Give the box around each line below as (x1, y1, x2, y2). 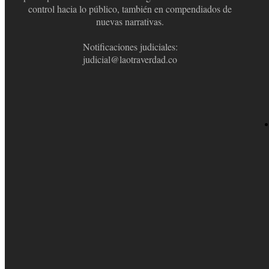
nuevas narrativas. (96, 14, 165, 28)
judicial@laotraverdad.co (83, 52, 178, 65)
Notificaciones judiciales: (82, 40, 178, 53)
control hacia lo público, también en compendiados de (28, 2, 232, 15)
